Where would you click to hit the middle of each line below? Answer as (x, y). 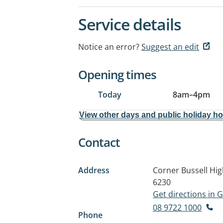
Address (94, 170)
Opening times (117, 74)
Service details (130, 24)
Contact (99, 142)
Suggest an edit (170, 47)
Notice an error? (109, 47)
